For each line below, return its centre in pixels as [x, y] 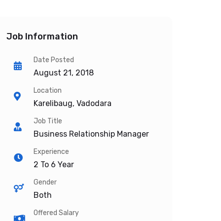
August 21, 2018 [64, 73]
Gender [45, 182]
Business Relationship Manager [91, 134]
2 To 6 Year [54, 165]
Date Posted [54, 60]
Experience [51, 152]
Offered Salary [56, 213]
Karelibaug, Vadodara [73, 103]
